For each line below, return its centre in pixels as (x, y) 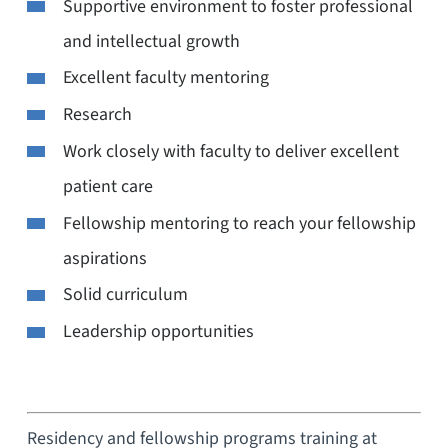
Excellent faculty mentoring (165, 78)
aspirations (104, 258)
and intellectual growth (151, 41)
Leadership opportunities (158, 332)
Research (97, 115)
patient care (107, 186)
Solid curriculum (125, 295)
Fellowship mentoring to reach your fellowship (239, 223)
